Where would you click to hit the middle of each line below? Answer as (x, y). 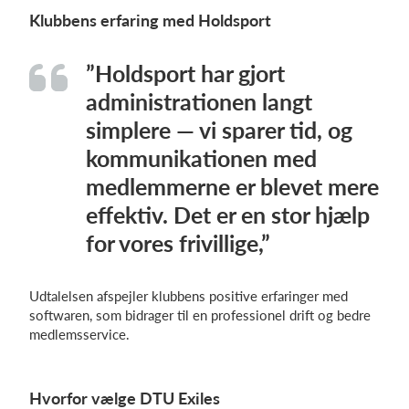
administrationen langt (199, 101)
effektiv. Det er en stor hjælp (228, 215)
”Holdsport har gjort (185, 73)
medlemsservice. (79, 334)
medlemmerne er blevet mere (232, 186)
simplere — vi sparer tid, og (219, 130)
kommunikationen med (201, 158)
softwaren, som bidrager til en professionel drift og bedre (200, 315)
